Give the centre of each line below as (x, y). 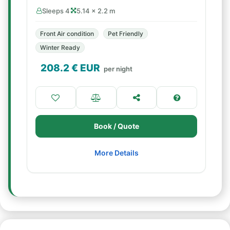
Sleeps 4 (56, 11)
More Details (116, 153)
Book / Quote (116, 126)
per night (118, 69)
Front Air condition (67, 34)
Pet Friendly (126, 34)
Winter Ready (60, 47)
